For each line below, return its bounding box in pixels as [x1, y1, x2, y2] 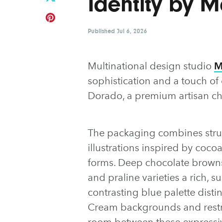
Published [88, 27, 117, 35]
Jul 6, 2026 [117, 27, 147, 35]
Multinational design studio [88, 59, 214, 72]
